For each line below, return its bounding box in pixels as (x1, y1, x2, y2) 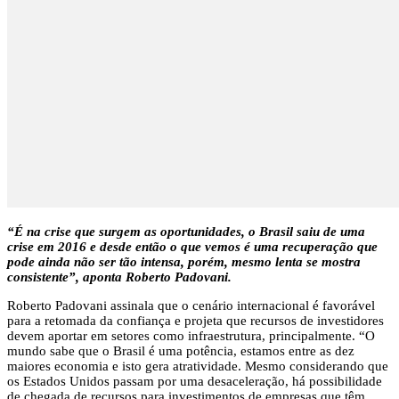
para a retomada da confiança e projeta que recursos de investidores (7, 313, 384, 328)
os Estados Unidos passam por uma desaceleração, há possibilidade (7, 373, 382, 388)
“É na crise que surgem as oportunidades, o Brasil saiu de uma (7, 224, 365, 239)
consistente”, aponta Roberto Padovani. (7, 269, 232, 284)
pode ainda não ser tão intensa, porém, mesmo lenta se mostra (7, 254, 361, 269)
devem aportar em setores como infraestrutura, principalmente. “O (7, 328, 375, 343)
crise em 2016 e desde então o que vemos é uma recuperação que (7, 239, 378, 254)
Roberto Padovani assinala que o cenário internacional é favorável (7, 297, 375, 313)
